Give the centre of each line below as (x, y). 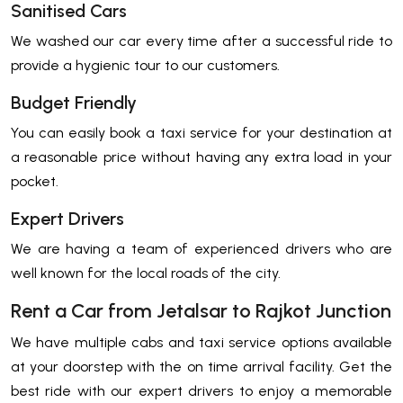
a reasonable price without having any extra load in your (201, 157)
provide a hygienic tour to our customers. (147, 66)
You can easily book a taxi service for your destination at (201, 133)
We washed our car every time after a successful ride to (201, 41)
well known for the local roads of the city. (146, 273)
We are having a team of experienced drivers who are (201, 249)
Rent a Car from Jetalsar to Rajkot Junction (201, 311)
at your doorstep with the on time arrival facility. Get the (201, 367)
